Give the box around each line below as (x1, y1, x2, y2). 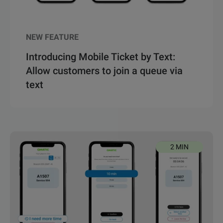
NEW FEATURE (26, 32, 79, 42)
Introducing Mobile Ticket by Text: (26, 50, 175, 63)
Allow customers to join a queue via (26, 64, 183, 77)
